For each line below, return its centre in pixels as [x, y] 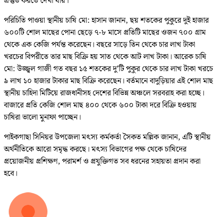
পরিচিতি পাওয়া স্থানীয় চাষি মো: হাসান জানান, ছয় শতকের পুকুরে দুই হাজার [106, 21]
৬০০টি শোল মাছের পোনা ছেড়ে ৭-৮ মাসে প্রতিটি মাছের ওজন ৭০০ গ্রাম [105, 33]
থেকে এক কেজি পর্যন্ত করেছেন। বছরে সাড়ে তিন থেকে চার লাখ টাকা [100, 45]
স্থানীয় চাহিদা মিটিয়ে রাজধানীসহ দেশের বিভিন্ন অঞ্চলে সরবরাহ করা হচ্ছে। [104, 93]
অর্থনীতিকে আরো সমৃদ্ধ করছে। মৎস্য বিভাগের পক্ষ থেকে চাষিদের [95, 150]
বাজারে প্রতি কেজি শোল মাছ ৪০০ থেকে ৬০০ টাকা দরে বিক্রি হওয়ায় [100, 106]
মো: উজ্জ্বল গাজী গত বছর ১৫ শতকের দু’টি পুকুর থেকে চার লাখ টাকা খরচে [108, 69]
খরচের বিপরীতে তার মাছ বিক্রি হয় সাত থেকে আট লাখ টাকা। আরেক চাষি [105, 57]
